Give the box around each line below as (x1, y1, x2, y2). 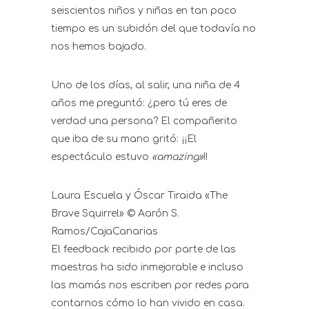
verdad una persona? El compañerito (51, 116, 237, 127)
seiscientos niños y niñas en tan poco (51, 6, 237, 17)
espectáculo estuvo (51, 152, 152, 163)
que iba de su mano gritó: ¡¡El (51, 134, 197, 145)
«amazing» (152, 152, 203, 163)
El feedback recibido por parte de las (51, 244, 236, 255)
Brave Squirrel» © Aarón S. (51, 208, 179, 219)
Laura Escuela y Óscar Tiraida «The (51, 190, 228, 201)
